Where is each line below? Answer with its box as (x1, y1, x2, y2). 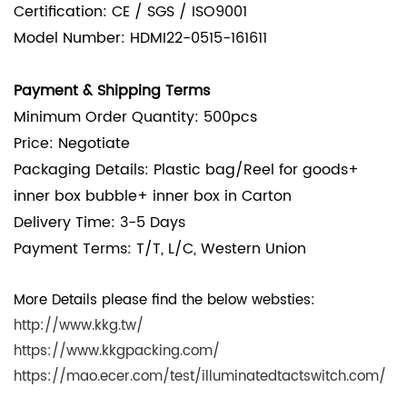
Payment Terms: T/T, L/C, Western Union (14, 236, 306, 261)
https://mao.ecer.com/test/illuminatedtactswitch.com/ (14, 364, 386, 388)
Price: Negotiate (14, 131, 130, 155)
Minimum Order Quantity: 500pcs (14, 104, 257, 129)
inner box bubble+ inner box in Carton (14, 184, 292, 208)
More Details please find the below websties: (14, 288, 315, 312)
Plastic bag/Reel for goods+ (154, 157, 359, 182)
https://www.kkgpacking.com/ (14, 339, 220, 362)
